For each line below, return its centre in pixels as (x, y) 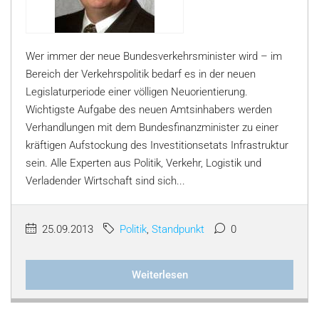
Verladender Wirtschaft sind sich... (105, 181)
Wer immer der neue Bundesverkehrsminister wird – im (154, 56)
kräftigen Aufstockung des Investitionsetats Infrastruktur (157, 145)
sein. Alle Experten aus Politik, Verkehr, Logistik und (143, 163)
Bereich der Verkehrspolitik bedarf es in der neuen (141, 74)
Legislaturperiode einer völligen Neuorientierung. (137, 92)
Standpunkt (178, 229)
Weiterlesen (159, 275)
